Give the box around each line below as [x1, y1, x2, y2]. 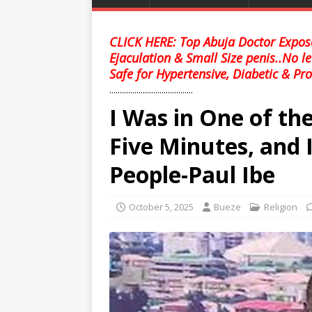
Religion [264, 201, 297, 213]
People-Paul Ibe [109, 159, 275, 189]
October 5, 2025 [129, 201, 194, 213]
